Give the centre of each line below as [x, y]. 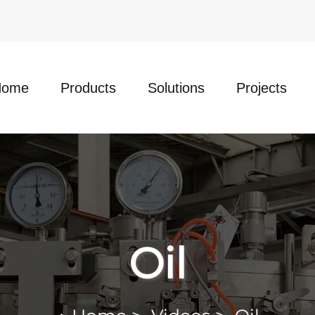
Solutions [176, 88]
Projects [262, 88]
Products [88, 88]
